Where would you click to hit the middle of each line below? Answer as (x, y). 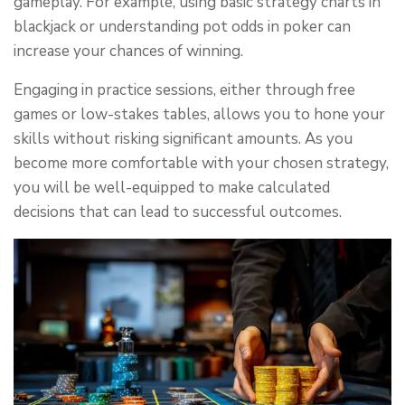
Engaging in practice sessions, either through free (184, 90)
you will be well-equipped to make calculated (172, 188)
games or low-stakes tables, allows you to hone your (199, 115)
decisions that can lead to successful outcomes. (178, 212)
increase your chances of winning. (128, 52)
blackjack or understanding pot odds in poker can (182, 27)
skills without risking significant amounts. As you (183, 139)
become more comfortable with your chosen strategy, (201, 164)
